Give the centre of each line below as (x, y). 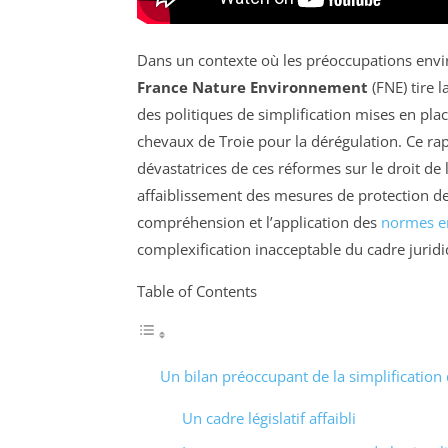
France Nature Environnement (252, 86)
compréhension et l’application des (259, 221)
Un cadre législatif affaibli (269, 417)
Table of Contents (197, 290)
